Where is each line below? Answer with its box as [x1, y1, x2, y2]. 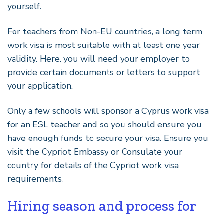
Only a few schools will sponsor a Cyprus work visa [7, 105, 209, 117]
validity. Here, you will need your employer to [7, 53, 190, 65]
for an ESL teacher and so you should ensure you [7, 119, 201, 131]
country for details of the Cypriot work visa [7, 159, 179, 171]
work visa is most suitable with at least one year [7, 39, 200, 51]
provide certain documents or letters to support [7, 66, 200, 78]
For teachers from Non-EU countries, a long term [7, 26, 202, 38]
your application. [7, 80, 73, 92]
